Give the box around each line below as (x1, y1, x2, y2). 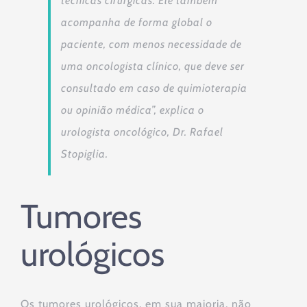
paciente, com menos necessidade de (61, 38, 242, 51)
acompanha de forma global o (61, 16, 212, 29)
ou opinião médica (61, 103, 151, 117)
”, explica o (151, 103, 204, 117)
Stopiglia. (61, 147, 108, 161)
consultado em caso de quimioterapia (61, 82, 247, 95)
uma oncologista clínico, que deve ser (61, 60, 245, 73)
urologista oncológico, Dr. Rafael (61, 125, 223, 139)
